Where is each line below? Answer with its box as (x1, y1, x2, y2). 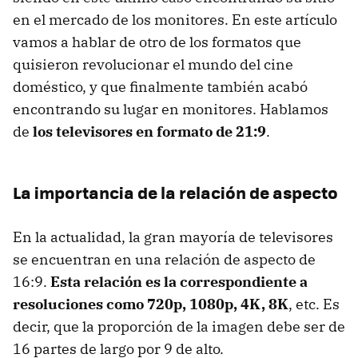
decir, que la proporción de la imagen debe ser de (13, 316, 345, 336)
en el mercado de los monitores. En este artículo (13, 10, 337, 29)
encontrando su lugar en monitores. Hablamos (13, 99, 328, 118)
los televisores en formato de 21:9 (33, 121, 266, 141)
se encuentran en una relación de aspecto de (13, 249, 316, 268)
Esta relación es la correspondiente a (50, 272, 308, 291)
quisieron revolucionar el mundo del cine (13, 54, 293, 74)
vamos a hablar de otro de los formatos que (13, 32, 301, 51)
